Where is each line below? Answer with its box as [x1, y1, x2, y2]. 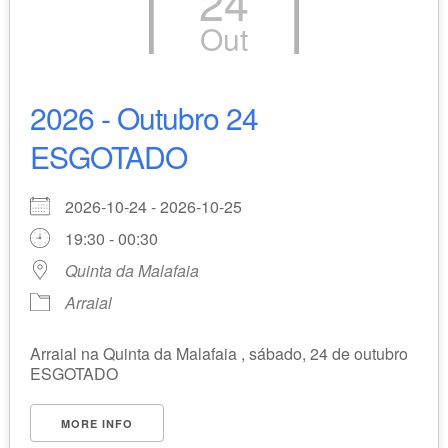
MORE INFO [60, 416, 133, 432]
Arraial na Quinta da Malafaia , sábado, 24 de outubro [29, 342, 408, 366]
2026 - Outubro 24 [29, 96, 258, 140]
